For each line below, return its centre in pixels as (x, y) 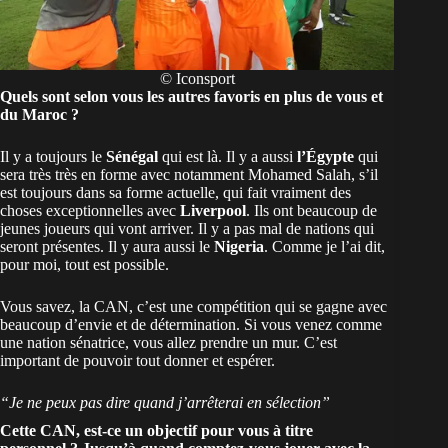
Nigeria (239, 247)
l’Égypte (327, 157)
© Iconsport (197, 79)
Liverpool (213, 211)
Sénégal (134, 157)
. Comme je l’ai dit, (324, 247)
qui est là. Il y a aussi (229, 157)
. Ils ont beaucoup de (311, 211)
